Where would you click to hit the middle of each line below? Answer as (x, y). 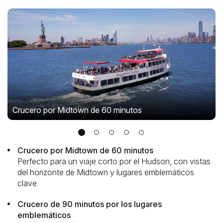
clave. (28, 183)
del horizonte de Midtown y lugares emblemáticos (106, 172)
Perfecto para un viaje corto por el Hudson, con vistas (114, 161)
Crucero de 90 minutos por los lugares (90, 204)
